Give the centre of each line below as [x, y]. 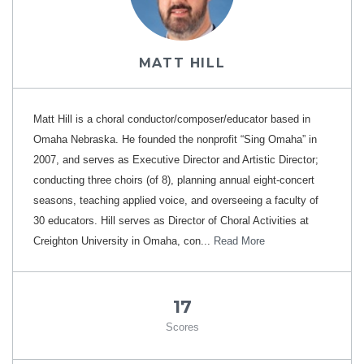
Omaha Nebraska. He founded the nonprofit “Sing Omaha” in [175, 139]
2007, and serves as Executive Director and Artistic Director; [176, 160]
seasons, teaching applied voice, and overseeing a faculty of [176, 200]
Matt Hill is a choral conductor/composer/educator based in [172, 119]
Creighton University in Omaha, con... [123, 241]
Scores [182, 327]
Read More [239, 241]
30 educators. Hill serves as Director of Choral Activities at [171, 221]
